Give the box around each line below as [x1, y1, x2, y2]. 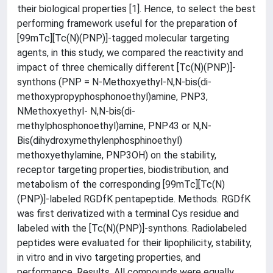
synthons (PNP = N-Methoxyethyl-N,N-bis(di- [17, 76, 211, 88]
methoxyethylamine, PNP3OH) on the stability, [17, 149, 216, 161]
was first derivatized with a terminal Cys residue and [17, 207, 239, 219]
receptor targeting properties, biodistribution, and [17, 163, 229, 175]
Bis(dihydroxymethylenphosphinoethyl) [17, 134, 182, 146]
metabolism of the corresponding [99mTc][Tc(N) [17, 178, 225, 190]
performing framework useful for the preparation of [17, 17, 238, 29]
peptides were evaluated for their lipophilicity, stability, [17, 236, 252, 249]
